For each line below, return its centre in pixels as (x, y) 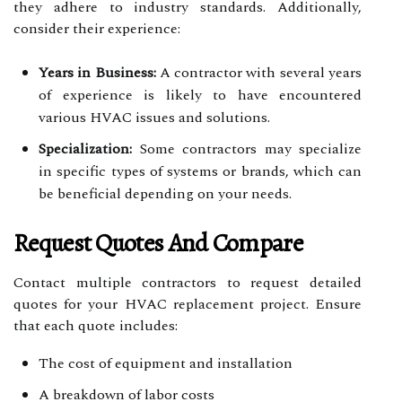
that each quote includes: (96, 325)
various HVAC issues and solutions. (154, 117)
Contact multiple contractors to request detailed (188, 282)
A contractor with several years (259, 72)
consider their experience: (97, 28)
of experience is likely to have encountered (200, 95)
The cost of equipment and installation (166, 363)
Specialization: (85, 149)
